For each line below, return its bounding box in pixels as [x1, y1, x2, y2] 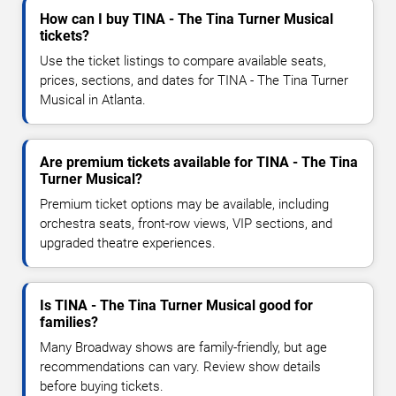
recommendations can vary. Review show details [40, 359, 321, 376]
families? [40, 314, 98, 331]
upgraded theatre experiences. [40, 235, 216, 252]
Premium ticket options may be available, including [40, 196, 329, 213]
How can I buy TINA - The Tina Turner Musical [40, 11, 333, 28]
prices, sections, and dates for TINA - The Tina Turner [40, 72, 348, 89]
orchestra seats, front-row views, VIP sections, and [40, 216, 332, 232]
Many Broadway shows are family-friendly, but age [40, 339, 327, 356]
